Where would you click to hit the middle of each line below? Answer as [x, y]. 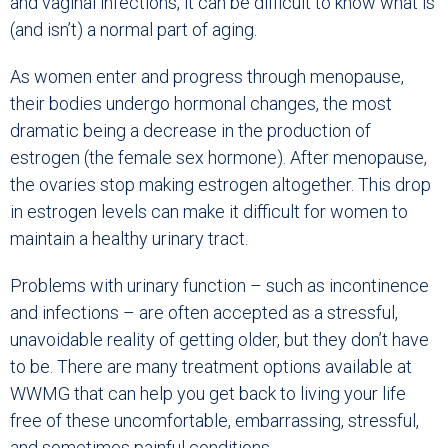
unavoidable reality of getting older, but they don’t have [219, 340]
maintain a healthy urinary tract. [129, 239]
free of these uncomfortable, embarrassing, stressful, [214, 421]
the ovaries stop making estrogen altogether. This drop [220, 185]
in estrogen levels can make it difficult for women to [209, 212]
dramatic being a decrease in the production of [190, 131]
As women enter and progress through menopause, [207, 77]
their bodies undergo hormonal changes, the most [201, 104]
